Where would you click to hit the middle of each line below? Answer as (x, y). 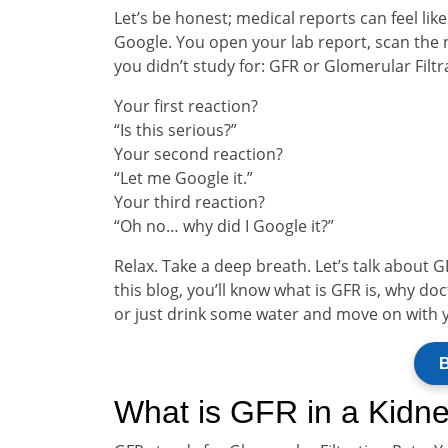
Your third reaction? (189, 202)
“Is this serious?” (175, 130)
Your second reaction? (198, 154)
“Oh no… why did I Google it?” (224, 226)
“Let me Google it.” (183, 178)
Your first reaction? (186, 106)
